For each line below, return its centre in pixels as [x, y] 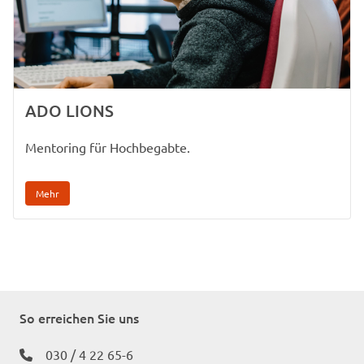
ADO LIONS [69, 110]
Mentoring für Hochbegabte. [108, 147]
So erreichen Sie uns [79, 317]
